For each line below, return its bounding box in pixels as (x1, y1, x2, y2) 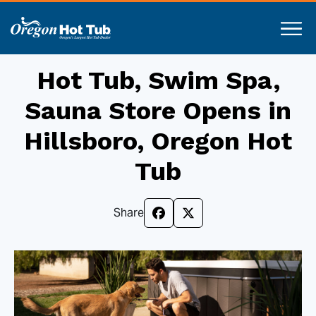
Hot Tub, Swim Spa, (36, 66, 280, 95)
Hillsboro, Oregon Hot (24, 126, 292, 156)
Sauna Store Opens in (25, 96, 291, 126)
